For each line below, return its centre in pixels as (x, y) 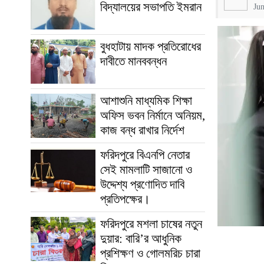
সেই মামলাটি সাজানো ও (146, 169)
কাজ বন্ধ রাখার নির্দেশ (142, 130)
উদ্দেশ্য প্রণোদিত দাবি (142, 184)
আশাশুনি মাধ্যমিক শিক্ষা (146, 100)
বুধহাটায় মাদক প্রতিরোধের (151, 46)
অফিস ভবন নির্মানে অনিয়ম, (153, 115)
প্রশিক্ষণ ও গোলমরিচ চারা (150, 253)
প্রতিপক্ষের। (125, 199)
